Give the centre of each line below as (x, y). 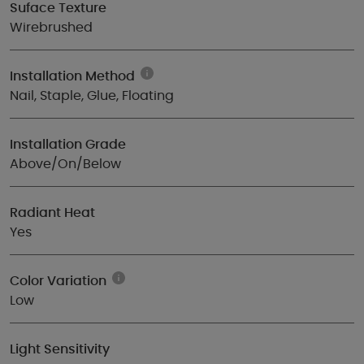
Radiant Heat (52, 213)
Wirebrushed (51, 28)
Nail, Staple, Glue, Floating (92, 96)
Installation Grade (68, 145)
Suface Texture (58, 8)
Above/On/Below (65, 164)
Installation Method (72, 76)
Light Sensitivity (60, 349)
